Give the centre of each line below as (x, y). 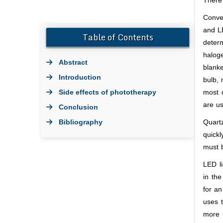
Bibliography (81, 122)
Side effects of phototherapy (108, 92)
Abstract (73, 62)
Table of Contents (118, 37)
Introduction (80, 77)
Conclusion (78, 107)
